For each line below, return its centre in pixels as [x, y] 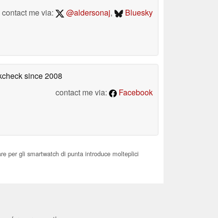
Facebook [135, 92]
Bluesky [138, 12]
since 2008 [42, 75]
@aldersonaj [87, 12]
